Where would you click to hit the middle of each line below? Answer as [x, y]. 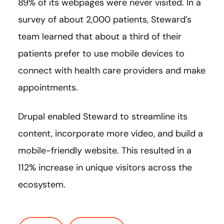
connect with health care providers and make [112, 70]
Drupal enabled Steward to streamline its [103, 116]
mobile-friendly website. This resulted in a [105, 150]
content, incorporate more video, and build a [110, 133]
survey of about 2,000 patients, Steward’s [105, 19]
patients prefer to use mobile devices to [101, 53]
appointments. [48, 87]
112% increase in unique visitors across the [105, 167]
